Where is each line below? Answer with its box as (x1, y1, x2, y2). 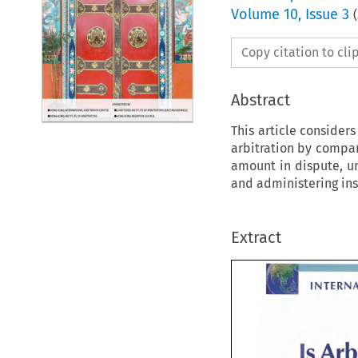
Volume (230, 5, 284, 23)
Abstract (230, 89, 290, 109)
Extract (230, 227, 281, 247)
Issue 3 (304, 5, 349, 23)
